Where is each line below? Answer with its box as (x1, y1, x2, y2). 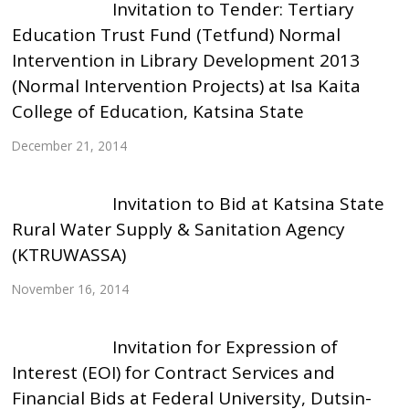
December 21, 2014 (12, 137, 128, 155)
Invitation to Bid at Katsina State (111, 191, 384, 215)
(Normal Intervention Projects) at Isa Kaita (12, 73, 362, 98)
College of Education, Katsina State (12, 99, 305, 123)
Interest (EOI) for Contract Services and (12, 360, 336, 384)
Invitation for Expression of (111, 334, 338, 359)
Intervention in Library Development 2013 (12, 47, 361, 72)
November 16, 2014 (12, 280, 130, 299)
